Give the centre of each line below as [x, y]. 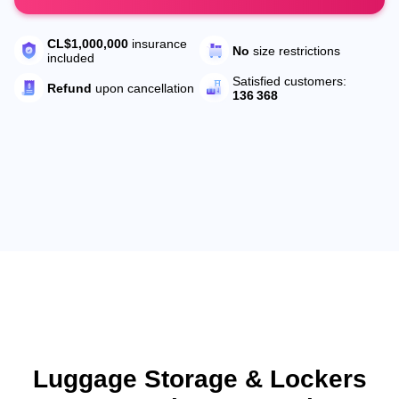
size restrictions [295, 50]
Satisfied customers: [289, 81]
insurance [158, 44]
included [71, 58]
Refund [69, 88]
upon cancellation [143, 88]
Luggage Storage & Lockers [199, 379]
